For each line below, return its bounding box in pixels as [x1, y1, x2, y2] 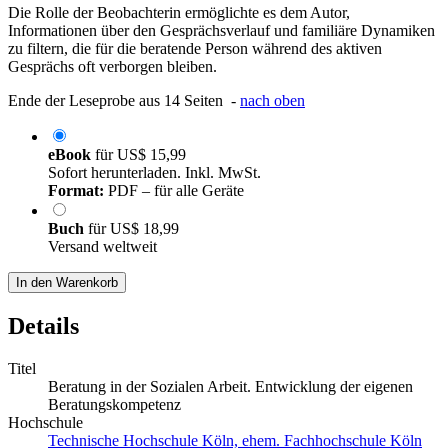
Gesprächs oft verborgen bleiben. [8, 58, 217, 76]
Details [8, 313, 79, 340]
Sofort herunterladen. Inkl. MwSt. [48, 164, 261, 182]
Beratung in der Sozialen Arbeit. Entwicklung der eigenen [48, 378, 413, 396]
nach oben [240, 92, 305, 110]
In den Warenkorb [16, 275, 118, 291]
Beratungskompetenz [48, 396, 181, 414]
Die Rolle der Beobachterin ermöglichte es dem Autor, [8, 4, 350, 22]
